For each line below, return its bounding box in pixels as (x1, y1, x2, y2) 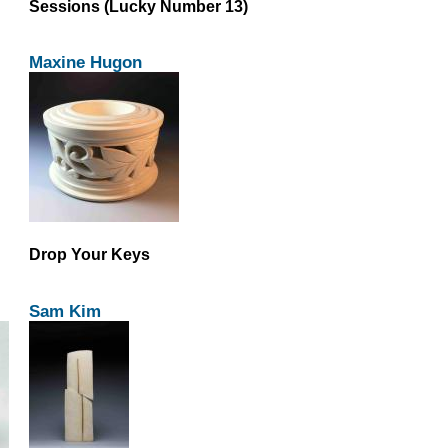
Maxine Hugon (28, 52, 142, 73)
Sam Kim (28, 300, 101, 321)
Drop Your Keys (28, 245, 150, 264)
